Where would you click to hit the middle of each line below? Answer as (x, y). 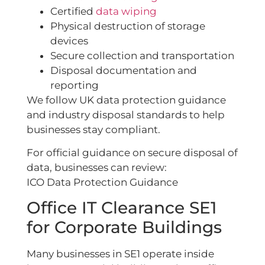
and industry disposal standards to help (126, 114)
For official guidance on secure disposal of (132, 153)
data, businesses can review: (97, 168)
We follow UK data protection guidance (126, 100)
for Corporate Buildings (124, 227)
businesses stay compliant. (93, 129)
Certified (73, 11)
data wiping (126, 11)
